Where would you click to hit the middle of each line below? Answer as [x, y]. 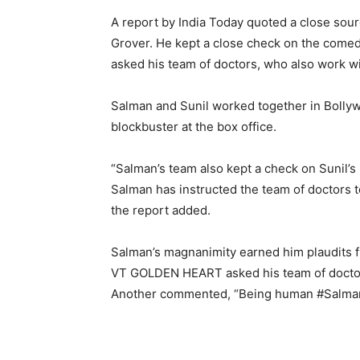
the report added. [161, 210]
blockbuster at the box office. [194, 127]
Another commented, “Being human [214, 294]
